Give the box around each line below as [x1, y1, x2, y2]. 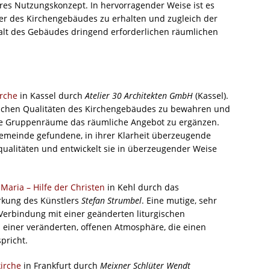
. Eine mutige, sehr [142, 195, 217, 207]
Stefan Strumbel [79, 195, 142, 207]
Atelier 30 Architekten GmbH [85, 90, 193, 102]
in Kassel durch [17, 90, 85, 102]
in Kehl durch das [105, 181, 179, 193]
